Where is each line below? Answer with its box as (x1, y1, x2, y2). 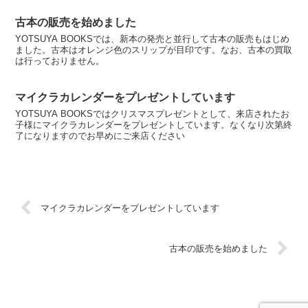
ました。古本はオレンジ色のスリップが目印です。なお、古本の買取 (15, 44, 293, 55)
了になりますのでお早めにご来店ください (15, 131, 186, 142)
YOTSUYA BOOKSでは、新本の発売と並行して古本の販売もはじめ (15, 33, 290, 44)
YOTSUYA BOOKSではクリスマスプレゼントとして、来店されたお (15, 109, 290, 120)
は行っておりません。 (15, 55, 105, 66)
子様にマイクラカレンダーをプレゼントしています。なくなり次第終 (15, 120, 293, 131)
